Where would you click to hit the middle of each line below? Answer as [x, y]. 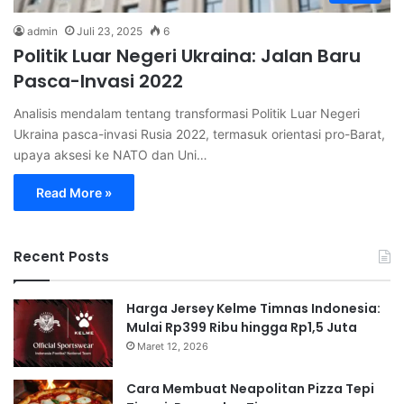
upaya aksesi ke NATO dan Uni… [110, 155]
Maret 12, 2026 [173, 347]
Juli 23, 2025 [110, 32]
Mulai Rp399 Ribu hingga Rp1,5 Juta [242, 328]
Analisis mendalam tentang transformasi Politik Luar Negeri [187, 114]
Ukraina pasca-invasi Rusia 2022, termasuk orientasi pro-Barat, [199, 134]
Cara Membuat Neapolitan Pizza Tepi [250, 389]
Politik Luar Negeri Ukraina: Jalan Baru [187, 56]
